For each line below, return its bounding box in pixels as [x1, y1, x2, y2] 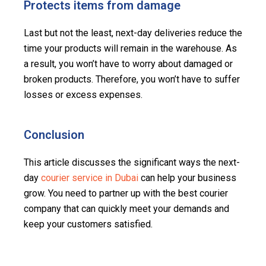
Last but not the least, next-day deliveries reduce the [24, 27, 242, 39]
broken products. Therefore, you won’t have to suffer [24, 73, 240, 85]
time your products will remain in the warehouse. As [24, 42, 237, 54]
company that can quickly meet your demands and [24, 202, 229, 214]
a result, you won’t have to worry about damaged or [24, 58, 233, 69]
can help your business [138, 172, 236, 183]
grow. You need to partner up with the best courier [24, 187, 228, 199]
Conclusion [24, 127, 84, 142]
